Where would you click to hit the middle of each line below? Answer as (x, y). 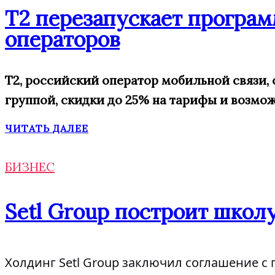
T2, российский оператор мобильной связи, (137, 80)
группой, (33, 100)
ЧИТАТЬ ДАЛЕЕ (47, 128)
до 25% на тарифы (164, 100)
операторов (62, 39)
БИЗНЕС (30, 167)
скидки (84, 100)
